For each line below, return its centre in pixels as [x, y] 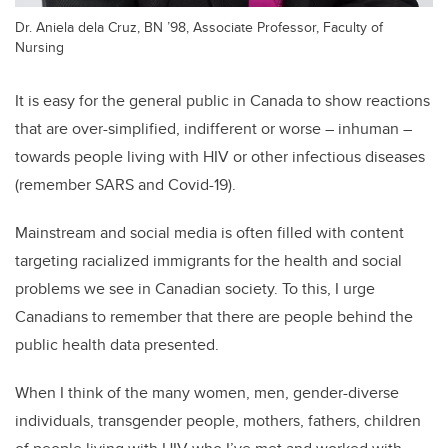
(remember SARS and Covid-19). [127, 184]
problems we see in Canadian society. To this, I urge [195, 288]
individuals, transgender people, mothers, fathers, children [218, 420]
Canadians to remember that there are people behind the [214, 316]
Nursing [39, 46]
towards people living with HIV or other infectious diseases [220, 156]
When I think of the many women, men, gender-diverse [207, 392]
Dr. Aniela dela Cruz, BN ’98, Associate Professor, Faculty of [199, 26]
